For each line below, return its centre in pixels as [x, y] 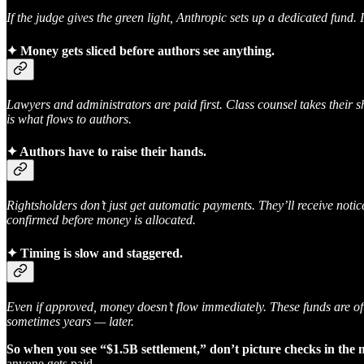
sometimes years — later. [70, 321]
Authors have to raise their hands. [112, 152]
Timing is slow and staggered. [100, 253]
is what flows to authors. [69, 119]
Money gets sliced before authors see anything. [146, 50]
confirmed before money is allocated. [101, 220]
